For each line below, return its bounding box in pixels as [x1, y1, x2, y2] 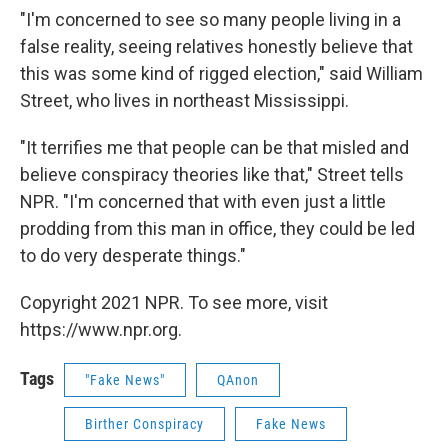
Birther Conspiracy [85, 416, 204, 432]
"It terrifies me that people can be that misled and [20, 137, 409, 158]
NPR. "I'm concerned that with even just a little [20, 191, 386, 212]
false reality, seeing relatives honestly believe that [20, 36, 413, 57]
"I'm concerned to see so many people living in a [20, 9, 401, 30]
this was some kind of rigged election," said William [20, 63, 423, 84]
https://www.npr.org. [20, 319, 182, 340]
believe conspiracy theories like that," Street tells [20, 164, 404, 185]
